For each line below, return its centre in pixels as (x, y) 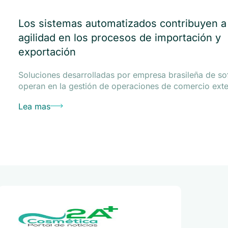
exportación (47, 52)
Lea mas (34, 106)
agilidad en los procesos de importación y (119, 38)
